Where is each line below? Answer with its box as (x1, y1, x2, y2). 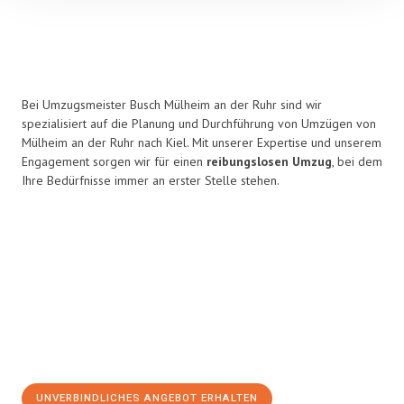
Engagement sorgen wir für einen (22, 153, 207, 170)
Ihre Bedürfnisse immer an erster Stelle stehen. (22, 172, 280, 188)
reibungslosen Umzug (207, 153, 332, 170)
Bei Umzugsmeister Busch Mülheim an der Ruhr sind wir (22, 96, 322, 113)
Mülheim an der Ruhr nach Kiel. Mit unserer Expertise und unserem (22, 134, 381, 151)
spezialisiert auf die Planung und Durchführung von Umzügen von (22, 115, 376, 132)
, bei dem (332, 153, 382, 170)
